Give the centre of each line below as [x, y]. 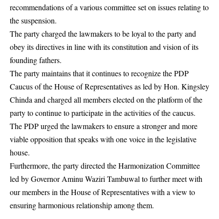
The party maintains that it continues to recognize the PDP [99, 73]
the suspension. [33, 21]
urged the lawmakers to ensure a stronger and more [118, 126]
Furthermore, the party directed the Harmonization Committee [105, 166]
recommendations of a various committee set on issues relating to [109, 7]
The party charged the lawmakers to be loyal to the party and [103, 34]
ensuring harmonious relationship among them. [82, 205]
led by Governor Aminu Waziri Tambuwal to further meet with [106, 179]
